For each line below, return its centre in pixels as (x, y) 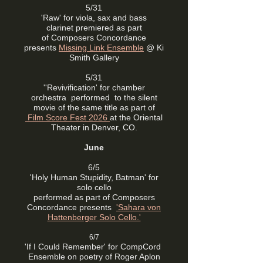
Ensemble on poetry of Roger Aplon (94, 257)
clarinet (61, 28)
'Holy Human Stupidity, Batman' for (94, 177)
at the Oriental (136, 117)
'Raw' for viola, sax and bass (94, 18)
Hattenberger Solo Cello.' (94, 217)
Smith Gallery (94, 58)
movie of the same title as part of (94, 107)
